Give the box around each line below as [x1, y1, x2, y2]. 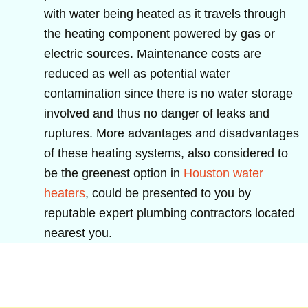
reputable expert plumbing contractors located [44, 206, 295, 220]
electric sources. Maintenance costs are [44, 46, 261, 60]
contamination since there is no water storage [44, 86, 293, 100]
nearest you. [44, 225, 112, 240]
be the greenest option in [44, 166, 184, 180]
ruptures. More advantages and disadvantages [44, 126, 299, 140]
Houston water [184, 166, 263, 180]
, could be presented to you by [85, 186, 251, 200]
